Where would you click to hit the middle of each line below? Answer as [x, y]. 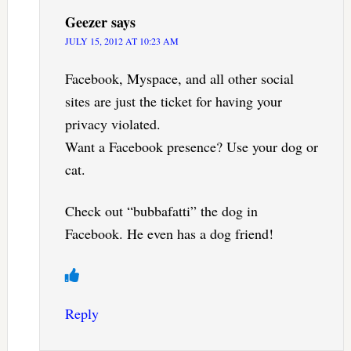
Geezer [86, 22]
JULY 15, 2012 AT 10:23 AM [121, 40]
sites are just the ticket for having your [173, 101]
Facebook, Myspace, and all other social [179, 78]
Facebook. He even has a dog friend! [169, 233]
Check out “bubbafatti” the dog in [161, 210]
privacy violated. [112, 123]
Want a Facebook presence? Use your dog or [191, 146]
